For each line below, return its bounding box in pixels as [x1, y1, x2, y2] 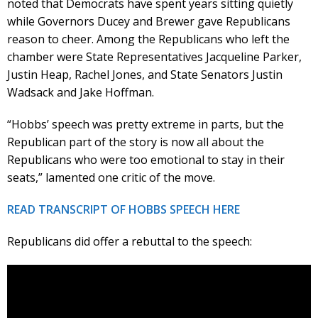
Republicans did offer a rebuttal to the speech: [7, 233, 252, 249]
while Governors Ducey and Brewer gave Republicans [7, 13, 290, 29]
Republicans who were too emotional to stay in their [7, 151, 285, 168]
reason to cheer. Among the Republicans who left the [7, 31, 290, 47]
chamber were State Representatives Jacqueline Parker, [7, 48, 302, 65]
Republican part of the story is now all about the [7, 133, 264, 150]
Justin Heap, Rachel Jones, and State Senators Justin [7, 66, 283, 82]
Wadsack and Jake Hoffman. [7, 84, 154, 100]
